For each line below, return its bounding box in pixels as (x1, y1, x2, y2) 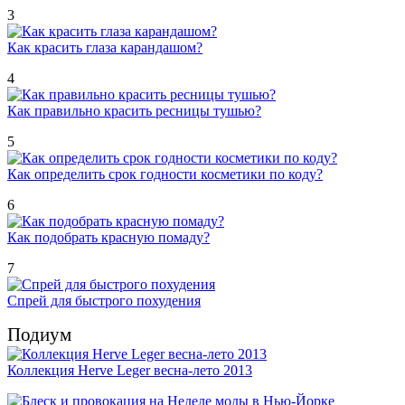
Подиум (7, 323, 71, 345)
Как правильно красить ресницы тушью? (7, 102, 261, 118)
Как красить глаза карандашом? (7, 39, 202, 55)
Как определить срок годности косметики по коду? (7, 165, 323, 182)
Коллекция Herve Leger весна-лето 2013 (7, 362, 252, 378)
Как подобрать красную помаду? (7, 229, 210, 245)
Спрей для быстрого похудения (7, 292, 201, 308)
